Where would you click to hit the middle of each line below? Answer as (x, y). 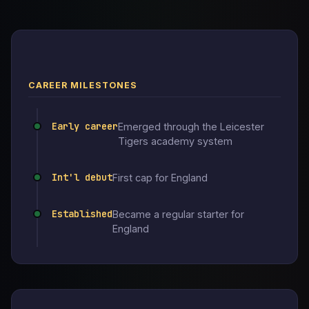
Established (82, 214)
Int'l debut (82, 177)
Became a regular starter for (178, 214)
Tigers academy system (175, 141)
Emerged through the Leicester (191, 127)
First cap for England (160, 178)
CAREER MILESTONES (83, 85)
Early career (85, 126)
